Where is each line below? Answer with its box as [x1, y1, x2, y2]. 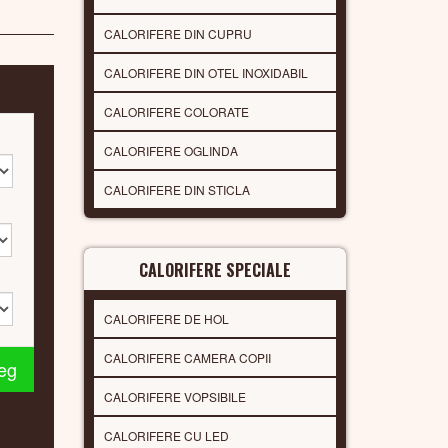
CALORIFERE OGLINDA [103, 141, 238, 159]
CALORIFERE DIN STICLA [103, 180, 250, 198]
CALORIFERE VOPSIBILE [103, 387, 246, 405]
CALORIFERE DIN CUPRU [103, 24, 252, 42]
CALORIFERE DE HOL [103, 309, 229, 327]
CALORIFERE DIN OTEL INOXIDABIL [103, 63, 308, 81]
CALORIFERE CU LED [103, 426, 229, 444]
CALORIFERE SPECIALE [138, 257, 291, 282]
